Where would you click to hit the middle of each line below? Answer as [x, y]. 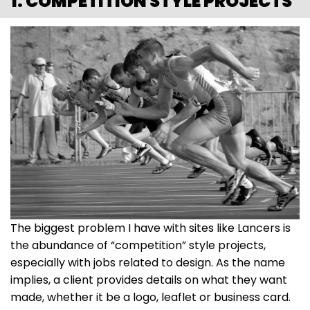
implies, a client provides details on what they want [149, 280]
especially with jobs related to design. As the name [148, 262]
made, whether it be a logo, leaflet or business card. [151, 297]
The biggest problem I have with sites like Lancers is [151, 228]
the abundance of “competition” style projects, [138, 245]
